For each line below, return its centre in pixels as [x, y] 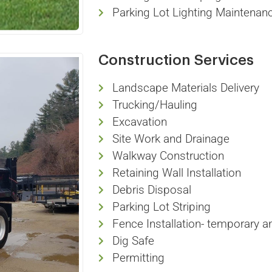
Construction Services [176, 60]
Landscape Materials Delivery [185, 88]
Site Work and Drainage [171, 139]
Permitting [138, 258]
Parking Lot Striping [161, 207]
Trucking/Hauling [155, 105]
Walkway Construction [168, 156]
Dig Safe [133, 241]
